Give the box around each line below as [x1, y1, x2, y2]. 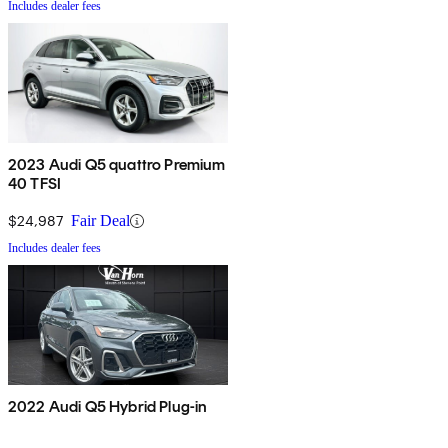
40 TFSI [8, 174, 62, 194]
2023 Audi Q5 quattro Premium [8, 155, 226, 175]
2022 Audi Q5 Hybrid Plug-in [8, 397, 208, 417]
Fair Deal [71, 212, 130, 230]
